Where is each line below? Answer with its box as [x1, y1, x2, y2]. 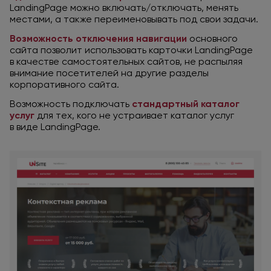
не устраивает [99, 109, 168, 122]
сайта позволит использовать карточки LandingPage [10, 44, 253, 56]
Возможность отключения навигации [10, 33, 187, 45]
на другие [121, 67, 167, 79]
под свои [180, 13, 221, 25]
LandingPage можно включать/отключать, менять [10, 2, 238, 14]
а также [55, 13, 92, 25]
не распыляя [184, 56, 243, 68]
